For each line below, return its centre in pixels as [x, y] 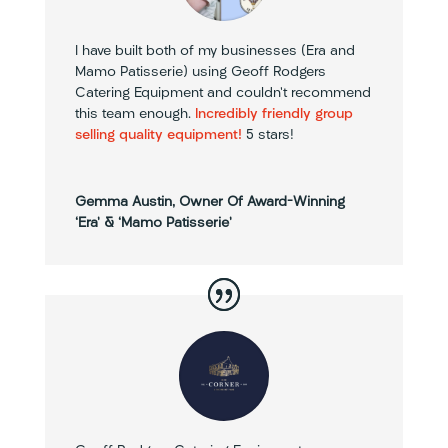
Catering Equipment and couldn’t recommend [222, 94]
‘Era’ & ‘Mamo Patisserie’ [153, 224]
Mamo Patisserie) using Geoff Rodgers [200, 73]
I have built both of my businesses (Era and [214, 52]
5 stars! [267, 136]
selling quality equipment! [158, 136]
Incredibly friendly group [273, 115]
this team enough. [134, 115]
